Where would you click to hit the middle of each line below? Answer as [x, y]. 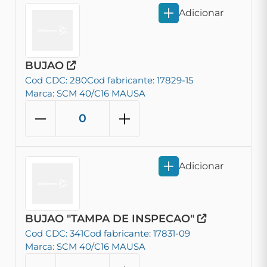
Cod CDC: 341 [54, 233]
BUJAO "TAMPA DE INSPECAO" [111, 219]
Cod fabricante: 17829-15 [140, 80]
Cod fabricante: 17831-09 [137, 233]
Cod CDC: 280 [56, 80]
